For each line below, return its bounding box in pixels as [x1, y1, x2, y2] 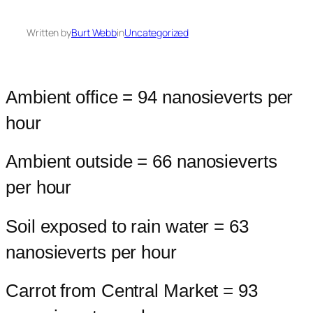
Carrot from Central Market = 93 [6, 280, 258, 302]
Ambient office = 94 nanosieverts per [6, 86, 293, 108]
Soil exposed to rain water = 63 [6, 215, 249, 237]
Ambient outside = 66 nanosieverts [6, 151, 277, 173]
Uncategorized [124, 26, 189, 40]
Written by [27, 26, 71, 40]
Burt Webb [71, 26, 117, 40]
